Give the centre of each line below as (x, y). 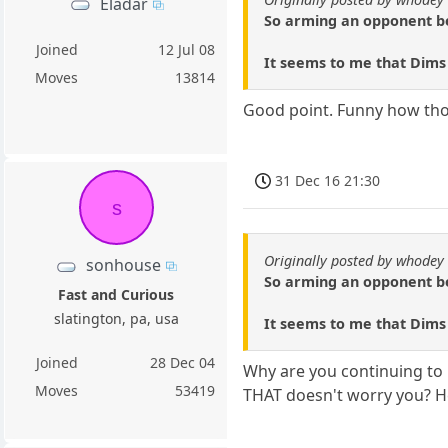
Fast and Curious (116, 295)
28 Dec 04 (183, 363)
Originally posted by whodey (354, 261)
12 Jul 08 (187, 49)
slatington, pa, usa (116, 319)
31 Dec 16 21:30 (328, 181)
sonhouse (124, 264)
